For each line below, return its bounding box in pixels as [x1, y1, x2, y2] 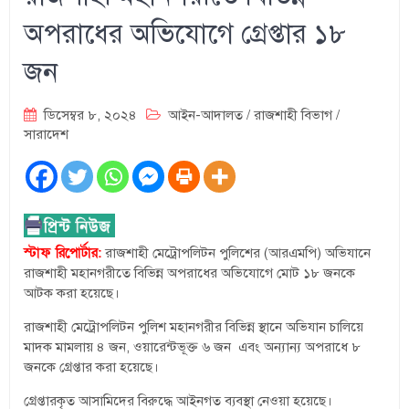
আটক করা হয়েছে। [24, 284, 121, 301]
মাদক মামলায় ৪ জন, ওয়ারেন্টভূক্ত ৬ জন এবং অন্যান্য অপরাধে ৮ [24, 338, 362, 355]
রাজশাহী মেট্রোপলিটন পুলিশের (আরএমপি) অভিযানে [101, 244, 372, 261]
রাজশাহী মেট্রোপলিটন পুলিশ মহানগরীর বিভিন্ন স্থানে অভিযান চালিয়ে [24, 318, 364, 335]
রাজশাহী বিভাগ [254, 106, 333, 123]
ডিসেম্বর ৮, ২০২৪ [44, 106, 138, 123]
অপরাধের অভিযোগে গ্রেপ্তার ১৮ [24, 16, 347, 51]
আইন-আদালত [168, 106, 244, 123]
